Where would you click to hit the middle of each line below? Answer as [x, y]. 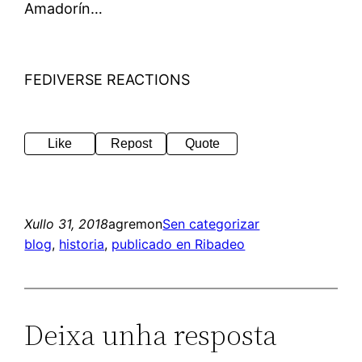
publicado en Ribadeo [179, 244]
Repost [131, 143]
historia [82, 244]
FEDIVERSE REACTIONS [107, 79]
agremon [136, 223]
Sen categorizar [211, 223]
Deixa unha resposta [151, 335]
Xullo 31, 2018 [67, 223]
